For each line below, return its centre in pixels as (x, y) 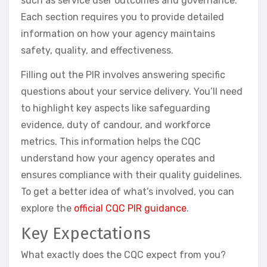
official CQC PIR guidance (130, 209)
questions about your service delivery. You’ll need (132, 92)
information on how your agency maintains (118, 34)
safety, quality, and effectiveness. (97, 51)
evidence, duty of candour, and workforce (116, 125)
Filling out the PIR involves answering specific (123, 75)
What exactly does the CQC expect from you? (123, 254)
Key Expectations (86, 234)
